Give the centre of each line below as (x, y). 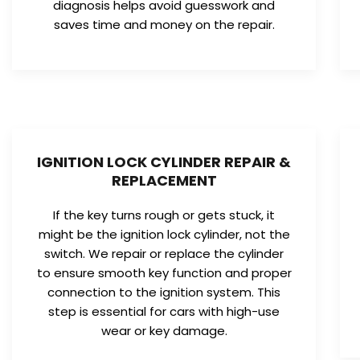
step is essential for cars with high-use (164, 311)
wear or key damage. (164, 330)
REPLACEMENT (164, 180)
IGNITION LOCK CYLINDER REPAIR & (164, 162)
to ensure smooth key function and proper (164, 272)
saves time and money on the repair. (164, 24)
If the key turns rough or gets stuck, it (164, 215)
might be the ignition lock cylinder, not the (164, 234)
